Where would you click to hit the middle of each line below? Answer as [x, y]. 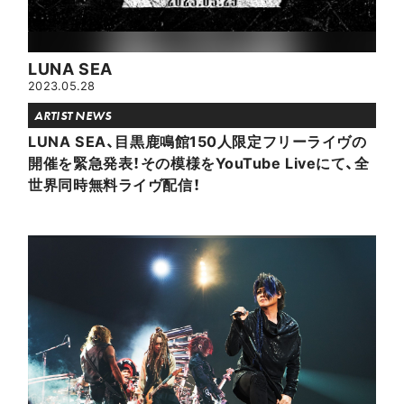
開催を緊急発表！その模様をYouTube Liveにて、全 [199, 162]
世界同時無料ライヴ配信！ [115, 184]
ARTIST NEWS [73, 115]
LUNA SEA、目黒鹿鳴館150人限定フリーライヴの [197, 140]
